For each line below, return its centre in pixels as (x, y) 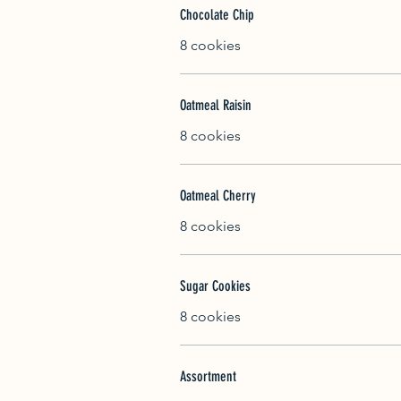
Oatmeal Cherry (218, 195)
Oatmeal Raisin (216, 105)
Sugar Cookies (215, 286)
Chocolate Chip (217, 14)
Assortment (208, 376)
